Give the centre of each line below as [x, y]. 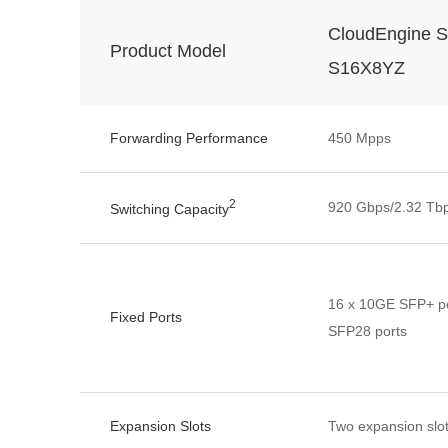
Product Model [168, 51]
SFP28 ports [367, 331]
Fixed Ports [146, 317]
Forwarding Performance [189, 138]
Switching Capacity [169, 208]
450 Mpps [359, 138]
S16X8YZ [366, 68]
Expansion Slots [160, 426]
